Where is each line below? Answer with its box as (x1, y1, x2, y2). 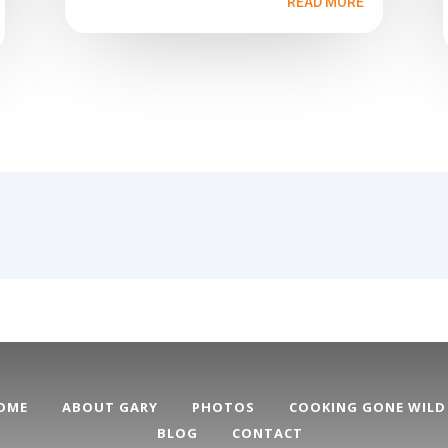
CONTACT (232, 424, 304, 443)
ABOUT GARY (62, 398, 159, 417)
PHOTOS (192, 398, 256, 417)
